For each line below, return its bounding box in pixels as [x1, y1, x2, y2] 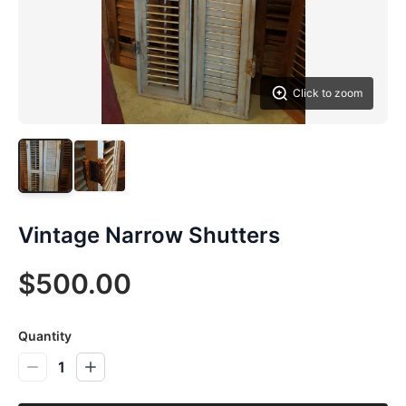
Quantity [18, 328, 72, 343]
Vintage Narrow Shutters [18, 222, 280, 248]
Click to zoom [293, 86, 362, 100]
